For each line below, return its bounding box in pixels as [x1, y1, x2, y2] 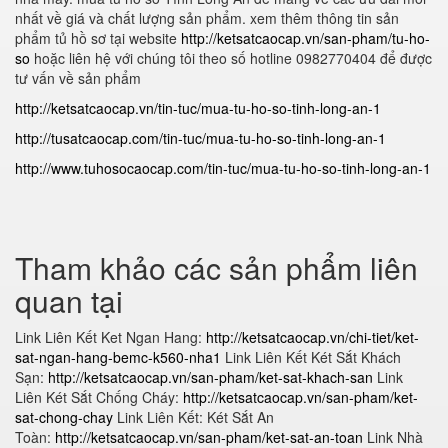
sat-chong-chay [15, 407, 113, 427]
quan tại [15, 279, 123, 322]
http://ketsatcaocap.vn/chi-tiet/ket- [206, 327, 419, 347]
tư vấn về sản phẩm [15, 68, 141, 88]
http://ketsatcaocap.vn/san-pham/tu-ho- [181, 28, 430, 48]
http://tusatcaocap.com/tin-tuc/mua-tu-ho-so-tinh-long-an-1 [15, 128, 386, 148]
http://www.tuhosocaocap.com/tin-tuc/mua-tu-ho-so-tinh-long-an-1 [15, 158, 431, 178]
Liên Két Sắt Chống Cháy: [15, 387, 183, 407]
